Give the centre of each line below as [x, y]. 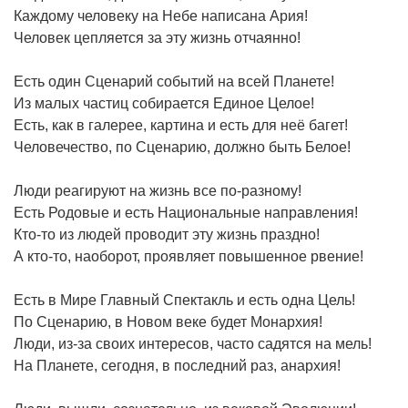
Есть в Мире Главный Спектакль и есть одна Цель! [184, 300]
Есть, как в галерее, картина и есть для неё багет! [181, 125]
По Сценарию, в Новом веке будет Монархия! [168, 321]
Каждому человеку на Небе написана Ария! [161, 15]
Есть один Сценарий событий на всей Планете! [174, 81]
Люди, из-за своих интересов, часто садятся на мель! [193, 343]
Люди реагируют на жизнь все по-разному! [158, 190]
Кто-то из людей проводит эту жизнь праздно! [167, 234]
